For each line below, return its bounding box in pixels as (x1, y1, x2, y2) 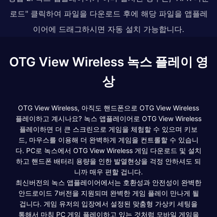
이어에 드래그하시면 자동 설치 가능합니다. (33, 24, 184, 34)
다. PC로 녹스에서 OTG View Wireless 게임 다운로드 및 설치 (15, 146, 201, 155)
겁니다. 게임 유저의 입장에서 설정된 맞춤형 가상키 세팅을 (19, 199, 198, 208)
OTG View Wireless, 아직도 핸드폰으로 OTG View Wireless (18, 103, 199, 112)
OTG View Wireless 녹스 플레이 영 (9, 54, 208, 69)
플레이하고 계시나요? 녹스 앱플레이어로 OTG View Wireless (15, 114, 201, 123)
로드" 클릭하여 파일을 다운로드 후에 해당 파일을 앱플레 (9, 8, 208, 18)
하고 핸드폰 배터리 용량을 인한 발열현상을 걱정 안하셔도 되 (16, 156, 201, 165)
